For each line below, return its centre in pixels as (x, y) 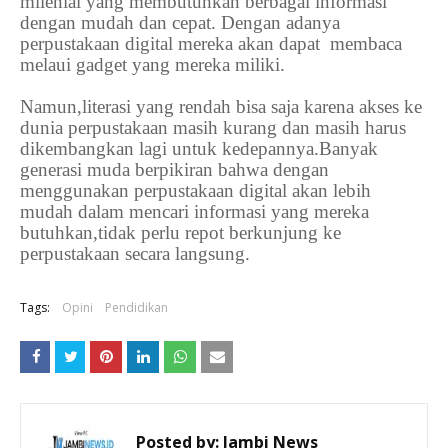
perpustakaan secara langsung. (135, 254)
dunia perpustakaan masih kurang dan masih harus (213, 128)
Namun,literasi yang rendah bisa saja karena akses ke (221, 107)
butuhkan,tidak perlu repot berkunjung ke (180, 233)
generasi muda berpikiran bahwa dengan (174, 170)
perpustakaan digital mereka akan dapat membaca (211, 44)
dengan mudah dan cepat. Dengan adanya (180, 23)
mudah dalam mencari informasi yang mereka (194, 212)
